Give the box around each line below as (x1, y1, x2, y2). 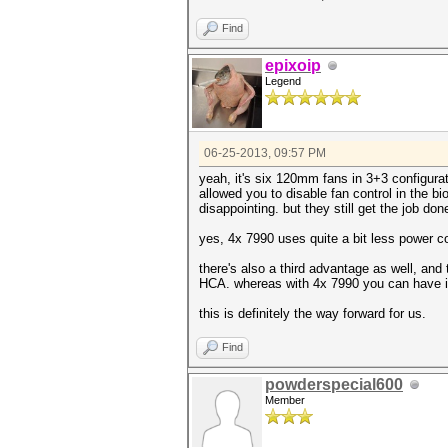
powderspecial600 (265, 376, 403, 394)
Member (265, 394, 305, 407)
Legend (265, 75, 301, 88)
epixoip (265, 57, 321, 75)
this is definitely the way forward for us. (199, 306, 426, 322)
